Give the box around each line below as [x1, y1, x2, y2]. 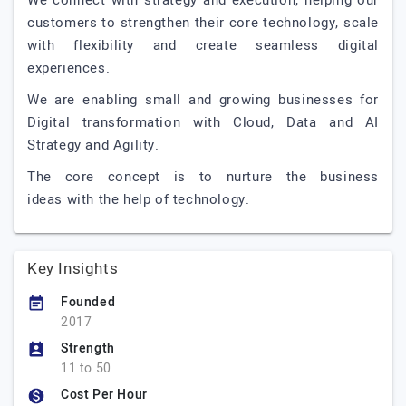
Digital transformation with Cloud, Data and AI [27, 112, 379, 132]
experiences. [27, 58, 111, 78]
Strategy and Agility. [27, 135, 159, 155]
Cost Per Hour [61, 385, 148, 404]
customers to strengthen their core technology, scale [27, 13, 379, 33]
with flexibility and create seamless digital [27, 35, 379, 55]
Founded [61, 293, 116, 312]
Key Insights [27, 257, 119, 280]
